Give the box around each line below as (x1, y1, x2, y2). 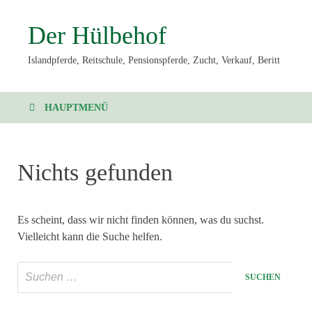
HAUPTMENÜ (45, 102, 108, 113)
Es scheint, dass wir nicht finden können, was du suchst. (17, 213, 264, 226)
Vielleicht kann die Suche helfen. (17, 230, 162, 242)
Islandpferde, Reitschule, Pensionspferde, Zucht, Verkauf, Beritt (28, 55, 280, 65)
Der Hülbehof (28, 22, 166, 49)
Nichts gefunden (17, 159, 173, 185)
